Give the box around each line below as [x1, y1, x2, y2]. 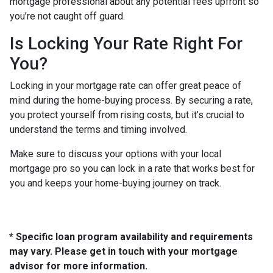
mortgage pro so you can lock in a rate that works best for [10, 163, 255, 175]
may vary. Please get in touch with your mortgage [9, 246, 238, 258]
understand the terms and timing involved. [10, 124, 187, 136]
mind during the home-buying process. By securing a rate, [10, 94, 253, 107]
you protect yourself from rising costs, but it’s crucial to [10, 109, 244, 121]
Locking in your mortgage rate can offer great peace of [10, 80, 241, 92]
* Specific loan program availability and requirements [9, 231, 253, 243]
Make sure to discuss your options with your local [10, 148, 221, 160]
